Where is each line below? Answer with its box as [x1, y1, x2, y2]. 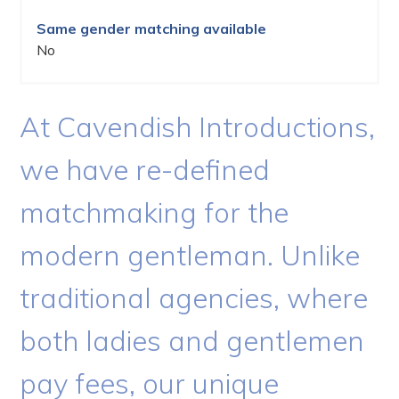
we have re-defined [20, 152, 271, 188]
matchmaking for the [20, 195, 289, 231]
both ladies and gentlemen [20, 323, 365, 359]
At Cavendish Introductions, [20, 110, 376, 145]
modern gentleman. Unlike [20, 238, 361, 273]
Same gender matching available [37, 20, 267, 38]
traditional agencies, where [20, 281, 369, 316]
